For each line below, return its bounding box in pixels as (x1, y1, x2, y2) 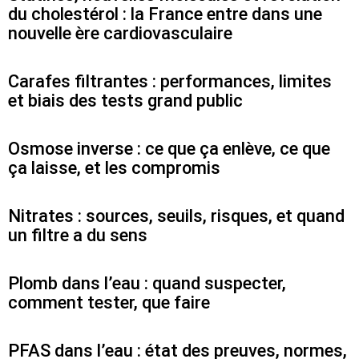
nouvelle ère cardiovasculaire (8, 23, 232, 44)
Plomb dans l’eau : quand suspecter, (8, 273, 286, 294)
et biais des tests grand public (8, 91, 243, 111)
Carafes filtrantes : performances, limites (8, 71, 332, 92)
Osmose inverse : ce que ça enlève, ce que (8, 139, 330, 159)
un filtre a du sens (8, 225, 147, 246)
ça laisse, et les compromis (8, 158, 220, 179)
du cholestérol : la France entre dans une (8, 4, 322, 25)
